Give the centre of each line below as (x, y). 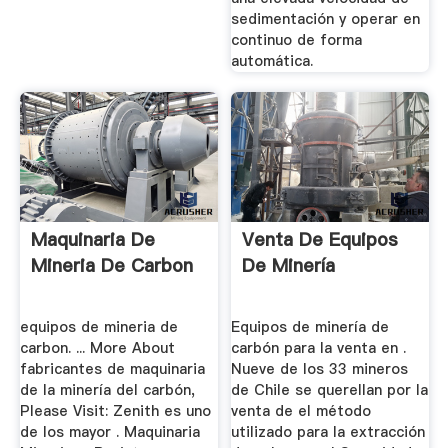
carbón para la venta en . (319, 348)
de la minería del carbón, (107, 390)
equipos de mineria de (98, 327)
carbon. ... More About (97, 348)
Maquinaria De (92, 240)
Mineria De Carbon (111, 266)
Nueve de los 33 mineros (320, 369)
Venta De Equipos (320, 240)
